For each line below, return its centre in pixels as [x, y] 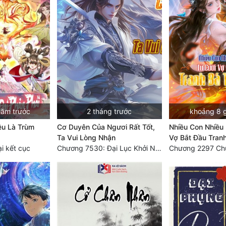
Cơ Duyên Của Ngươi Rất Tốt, [106, 127]
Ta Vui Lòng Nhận [86, 137]
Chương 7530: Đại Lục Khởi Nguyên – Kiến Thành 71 [158, 148]
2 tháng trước [109, 111]
